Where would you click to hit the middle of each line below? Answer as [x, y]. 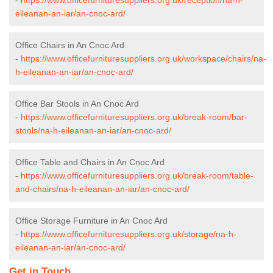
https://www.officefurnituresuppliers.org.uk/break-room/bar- [134, 117]
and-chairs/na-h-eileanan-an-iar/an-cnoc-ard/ [102, 189]
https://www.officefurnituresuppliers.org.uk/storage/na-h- [129, 234]
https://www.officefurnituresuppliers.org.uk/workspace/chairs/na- [144, 58]
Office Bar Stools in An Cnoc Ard [77, 103]
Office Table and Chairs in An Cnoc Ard [90, 162]
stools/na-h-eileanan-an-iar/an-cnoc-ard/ [93, 130]
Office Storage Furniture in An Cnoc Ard [91, 220]
